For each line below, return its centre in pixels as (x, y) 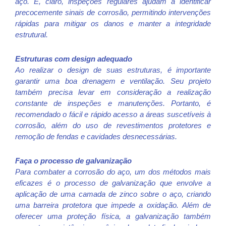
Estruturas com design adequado (74, 59)
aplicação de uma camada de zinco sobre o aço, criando (113, 194)
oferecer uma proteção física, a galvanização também (113, 216)
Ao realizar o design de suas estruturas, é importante (113, 70)
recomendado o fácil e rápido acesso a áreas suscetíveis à (113, 114)
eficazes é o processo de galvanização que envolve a (113, 183)
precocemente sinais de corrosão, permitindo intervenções (113, 12)
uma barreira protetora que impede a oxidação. (99, 205)
